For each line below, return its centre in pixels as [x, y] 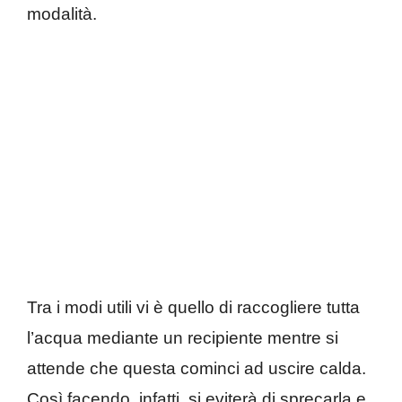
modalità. [62, 13]
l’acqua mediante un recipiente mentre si [183, 338]
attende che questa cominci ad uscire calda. [197, 369]
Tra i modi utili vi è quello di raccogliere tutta [193, 308]
